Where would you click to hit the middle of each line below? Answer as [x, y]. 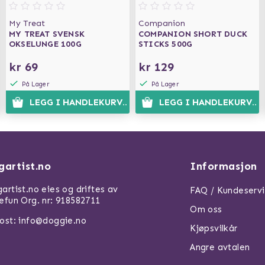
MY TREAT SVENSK [47, 34]
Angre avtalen [220, 247]
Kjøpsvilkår [214, 228]
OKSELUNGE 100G [45, 44]
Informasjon [224, 166]
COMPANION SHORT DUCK [193, 34]
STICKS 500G [166, 44]
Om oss [206, 209]
